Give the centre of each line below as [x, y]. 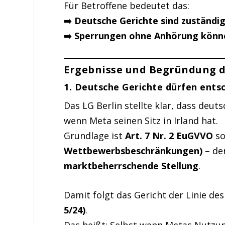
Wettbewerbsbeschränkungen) [133, 150]
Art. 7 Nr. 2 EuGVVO [169, 135]
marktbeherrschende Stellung [131, 165]
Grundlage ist [95, 135]
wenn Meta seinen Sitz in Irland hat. [141, 120]
